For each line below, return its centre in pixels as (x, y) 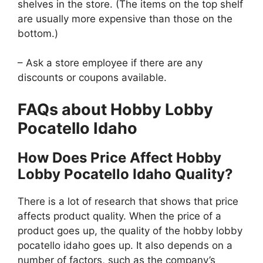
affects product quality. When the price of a (119, 216)
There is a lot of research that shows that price (128, 201)
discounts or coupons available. (92, 78)
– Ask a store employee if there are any (110, 63)
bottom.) (38, 33)
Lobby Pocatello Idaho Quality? (125, 174)
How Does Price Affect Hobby (119, 157)
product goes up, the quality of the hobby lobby (130, 230)
